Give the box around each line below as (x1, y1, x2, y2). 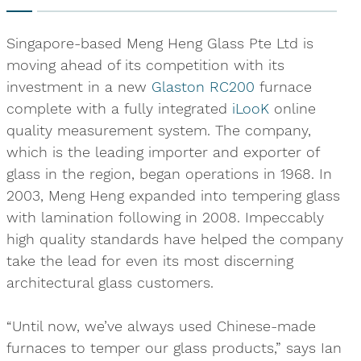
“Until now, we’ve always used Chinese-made (6, 317, 316, 334)
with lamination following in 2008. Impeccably (6, 209, 324, 226)
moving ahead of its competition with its (6, 56, 284, 73)
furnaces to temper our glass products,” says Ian (6, 339, 342, 356)
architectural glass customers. (6, 274, 214, 291)
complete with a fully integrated (6, 100, 232, 117)
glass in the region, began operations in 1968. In (6, 165, 332, 182)
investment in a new (6, 78, 151, 95)
